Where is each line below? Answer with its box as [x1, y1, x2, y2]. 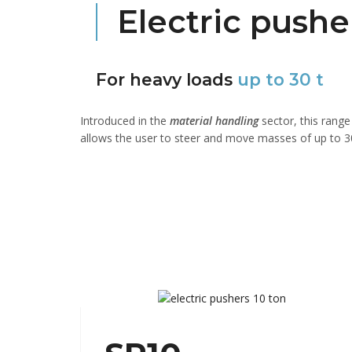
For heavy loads [96, 69, 237, 90]
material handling [170, 113, 258, 129]
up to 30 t [237, 69, 324, 90]
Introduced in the [80, 113, 170, 129]
